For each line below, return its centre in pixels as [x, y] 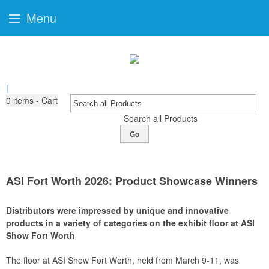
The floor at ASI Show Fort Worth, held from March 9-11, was [122, 260]
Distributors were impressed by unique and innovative [117, 210]
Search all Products [160, 118]
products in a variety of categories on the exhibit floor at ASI [130, 223]
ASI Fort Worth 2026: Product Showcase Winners [132, 181]
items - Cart [35, 100]
